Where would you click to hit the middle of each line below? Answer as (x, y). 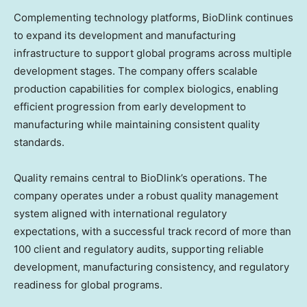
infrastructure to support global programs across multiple (153, 53)
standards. (39, 143)
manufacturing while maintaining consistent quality (137, 125)
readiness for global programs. (88, 285)
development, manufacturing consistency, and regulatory (151, 267)
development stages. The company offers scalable (136, 71)
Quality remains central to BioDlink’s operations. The (140, 178)
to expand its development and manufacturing (125, 36)
